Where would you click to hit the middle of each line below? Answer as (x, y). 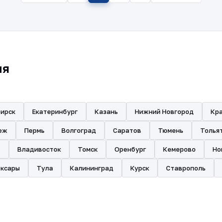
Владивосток (39, 149)
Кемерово (179, 149)
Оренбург (130, 149)
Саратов (127, 130)
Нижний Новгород (164, 111)
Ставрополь (186, 168)
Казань (106, 111)
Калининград (92, 168)
